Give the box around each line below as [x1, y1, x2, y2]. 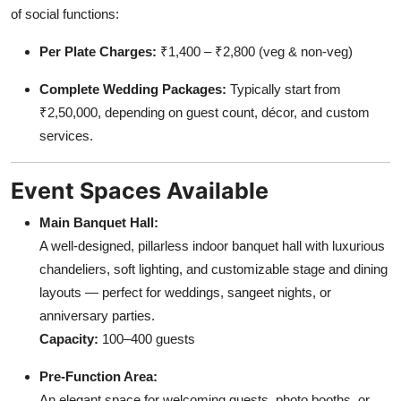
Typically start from [226, 81, 341, 98]
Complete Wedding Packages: [39, 81, 226, 98]
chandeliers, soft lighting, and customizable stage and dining [39, 261, 388, 277]
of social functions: [11, 6, 119, 22]
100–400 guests [98, 331, 195, 347]
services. [39, 128, 93, 144]
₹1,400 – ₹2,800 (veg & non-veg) [157, 44, 353, 60]
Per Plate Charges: [39, 44, 157, 60]
